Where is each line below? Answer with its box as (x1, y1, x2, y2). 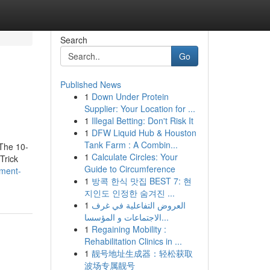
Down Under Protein (91, 90, 169, 102)
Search (60, 34, 87, 46)
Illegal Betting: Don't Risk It (91, 115, 193, 127)
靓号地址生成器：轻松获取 (91, 247, 193, 259)
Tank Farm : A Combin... (84, 139, 178, 151)
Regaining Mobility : (91, 223, 166, 235)
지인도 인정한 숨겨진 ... (84, 187, 175, 199)
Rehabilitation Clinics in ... (84, 235, 182, 247)
